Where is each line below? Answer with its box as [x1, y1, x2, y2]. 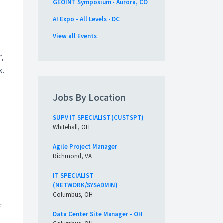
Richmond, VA [53, 152, 92, 160]
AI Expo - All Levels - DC [53, 15, 120, 23]
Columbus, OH [53, 190, 93, 199]
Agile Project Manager [53, 142, 117, 151]
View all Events [53, 32, 97, 40]
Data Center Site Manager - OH [53, 210, 143, 218]
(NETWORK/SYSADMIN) [53, 181, 118, 189]
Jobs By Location [53, 91, 126, 103]
